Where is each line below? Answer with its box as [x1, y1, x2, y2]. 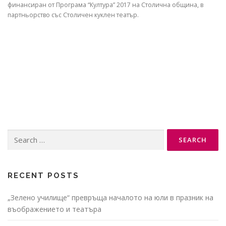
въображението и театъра [8, 204, 101, 214]
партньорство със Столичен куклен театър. [8, 11, 139, 20]
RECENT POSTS [8, 171, 79, 181]
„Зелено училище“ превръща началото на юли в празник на [8, 193, 213, 203]
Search [7, 130, 27, 139]
